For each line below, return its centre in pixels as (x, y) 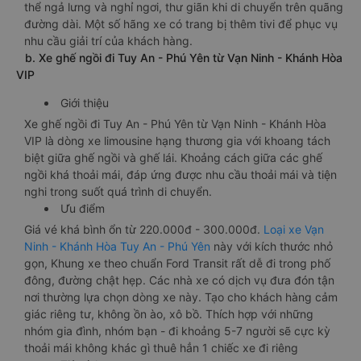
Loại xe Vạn (294, 229)
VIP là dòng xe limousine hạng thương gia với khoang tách (177, 141)
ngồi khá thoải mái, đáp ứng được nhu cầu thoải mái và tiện (180, 174)
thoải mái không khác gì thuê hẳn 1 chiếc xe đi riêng (161, 348)
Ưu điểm (83, 208)
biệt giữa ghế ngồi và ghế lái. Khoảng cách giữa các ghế (173, 158)
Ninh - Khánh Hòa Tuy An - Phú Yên (119, 246)
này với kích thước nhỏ (273, 246)
